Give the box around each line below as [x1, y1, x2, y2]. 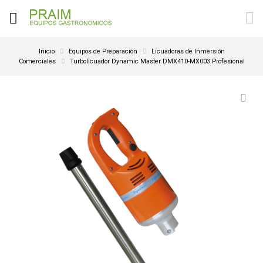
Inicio [38, 47, 55, 55]
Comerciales [18, 57, 56, 65]
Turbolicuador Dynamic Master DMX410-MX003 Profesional [69, 57, 245, 65]
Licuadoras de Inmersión [151, 47, 225, 55]
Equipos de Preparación [68, 47, 137, 55]
